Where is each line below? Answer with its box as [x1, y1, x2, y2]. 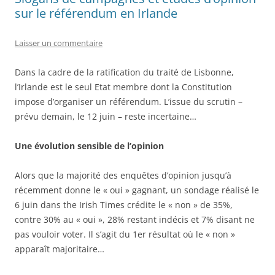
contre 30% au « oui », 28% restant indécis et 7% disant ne [15, 214, 255, 225]
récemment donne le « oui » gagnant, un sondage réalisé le [15, 184, 259, 196]
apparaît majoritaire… [15, 243, 104, 255]
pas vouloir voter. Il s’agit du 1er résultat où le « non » [15, 228, 235, 240]
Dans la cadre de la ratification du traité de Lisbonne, [15, 66, 234, 78]
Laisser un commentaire [15, 37, 103, 48]
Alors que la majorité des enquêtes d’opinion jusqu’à [15, 169, 231, 181]
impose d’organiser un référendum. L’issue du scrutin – [15, 96, 242, 107]
